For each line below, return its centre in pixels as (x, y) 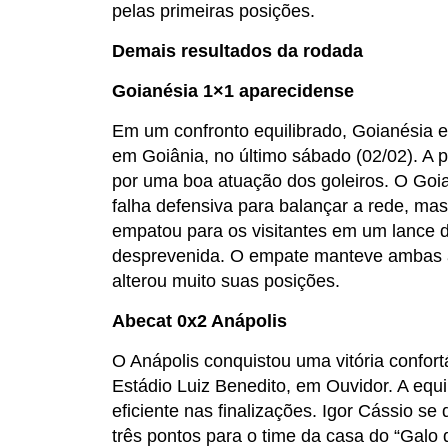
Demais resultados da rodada (237, 50)
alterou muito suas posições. (226, 280)
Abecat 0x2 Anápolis (199, 320)
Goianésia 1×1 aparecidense (233, 90)
